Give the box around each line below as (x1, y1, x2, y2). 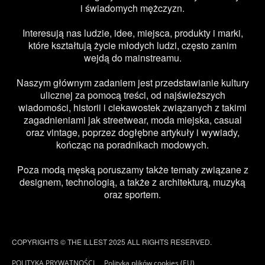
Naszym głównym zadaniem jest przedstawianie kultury (16, 76, 249, 89)
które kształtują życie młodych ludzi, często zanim (28, 38, 237, 52)
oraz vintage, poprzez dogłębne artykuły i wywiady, (25, 125, 240, 139)
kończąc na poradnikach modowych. (56, 138, 209, 151)
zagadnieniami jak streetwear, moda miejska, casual (23, 113, 242, 127)
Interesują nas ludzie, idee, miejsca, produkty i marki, (22, 26, 243, 40)
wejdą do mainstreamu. (83, 51, 182, 64)
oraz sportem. (104, 188, 161, 201)
